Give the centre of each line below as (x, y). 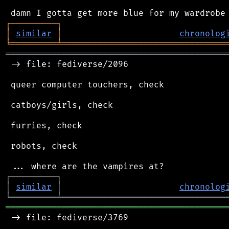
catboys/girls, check (59, 105)
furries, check (44, 125)
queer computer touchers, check (85, 85)
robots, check (41, 146)
